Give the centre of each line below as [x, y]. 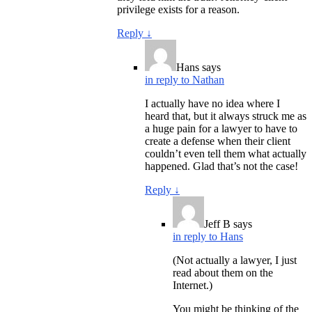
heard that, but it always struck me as [226, 116]
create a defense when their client [218, 141]
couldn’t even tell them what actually [226, 153]
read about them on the [223, 272]
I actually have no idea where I [212, 103]
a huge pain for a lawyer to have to [221, 128]
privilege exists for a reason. [178, 9]
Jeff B [217, 224]
